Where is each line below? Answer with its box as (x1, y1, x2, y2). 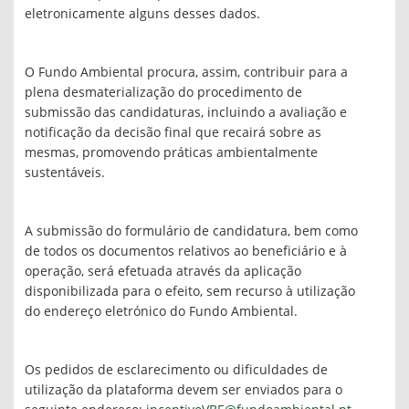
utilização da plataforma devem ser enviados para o (25, 383, 342, 398)
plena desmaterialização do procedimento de (25, 85, 302, 100)
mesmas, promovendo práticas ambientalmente (25, 145, 318, 161)
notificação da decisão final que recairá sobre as (25, 125, 321, 141)
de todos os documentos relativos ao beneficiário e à (25, 244, 347, 259)
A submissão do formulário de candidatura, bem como (25, 224, 358, 239)
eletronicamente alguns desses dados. (25, 6, 260, 22)
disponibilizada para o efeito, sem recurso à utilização (25, 284, 355, 299)
